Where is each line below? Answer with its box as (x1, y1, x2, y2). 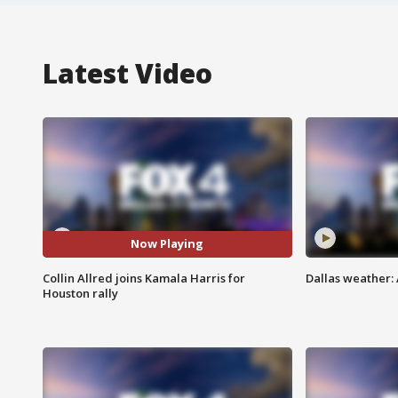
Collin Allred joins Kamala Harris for (43, 269, 245, 286)
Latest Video (43, 54, 212, 92)
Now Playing (131, 235, 204, 252)
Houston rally (43, 284, 118, 301)
